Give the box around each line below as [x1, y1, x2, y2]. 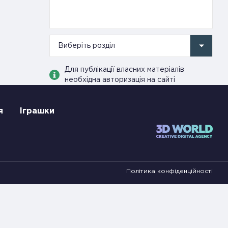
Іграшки [19, 107, 54, 115]
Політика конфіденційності [126, 168, 213, 174]
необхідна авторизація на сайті [65, 77, 175, 83]
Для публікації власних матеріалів [65, 67, 184, 73]
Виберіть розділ [58, 42, 115, 49]
